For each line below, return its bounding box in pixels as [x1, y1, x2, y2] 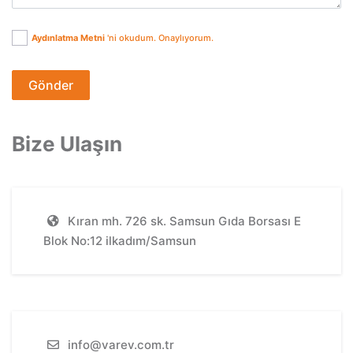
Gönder [28, 77, 73, 93]
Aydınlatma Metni [32, 32, 105, 43]
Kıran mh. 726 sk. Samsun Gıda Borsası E [65, 214, 301, 229]
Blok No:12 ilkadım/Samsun [43, 233, 196, 248]
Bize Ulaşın [12, 132, 122, 156]
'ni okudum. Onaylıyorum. [107, 32, 214, 43]
